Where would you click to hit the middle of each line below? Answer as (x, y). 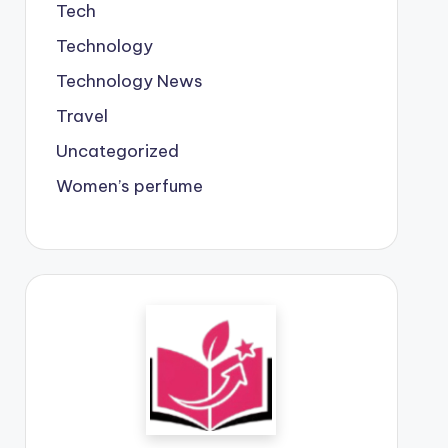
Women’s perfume (129, 185)
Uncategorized (117, 150)
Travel (81, 115)
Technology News (129, 80)
